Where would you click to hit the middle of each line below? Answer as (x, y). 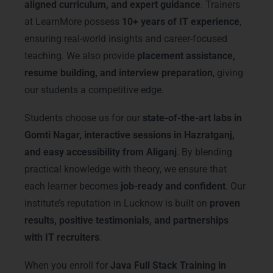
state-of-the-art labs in (192, 118)
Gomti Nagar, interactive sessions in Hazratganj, (129, 135)
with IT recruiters (62, 238)
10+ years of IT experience (181, 22)
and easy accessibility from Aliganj (101, 152)
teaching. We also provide (81, 56)
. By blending (204, 152)
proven (225, 204)
